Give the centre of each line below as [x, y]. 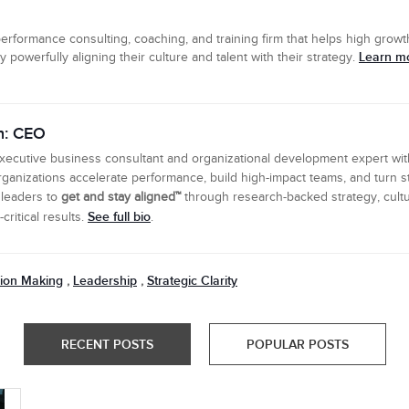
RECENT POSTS [107, 345]
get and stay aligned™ [121, 197]
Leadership [105, 281]
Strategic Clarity [192, 281]
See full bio [119, 217]
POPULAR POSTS [297, 345]
